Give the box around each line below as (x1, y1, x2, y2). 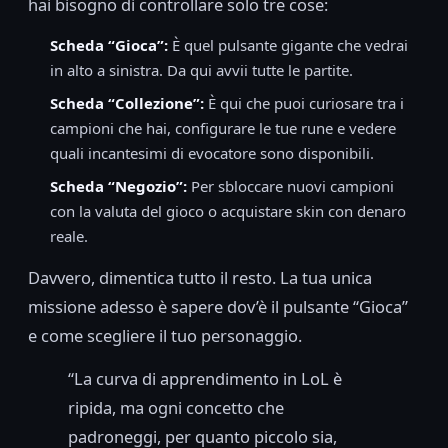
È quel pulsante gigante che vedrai (168, 34, 408, 55)
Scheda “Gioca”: (50, 34, 168, 55)
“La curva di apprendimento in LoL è (68, 367, 342, 391)
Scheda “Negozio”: (50, 175, 187, 196)
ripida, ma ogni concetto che (68, 396, 284, 420)
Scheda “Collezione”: (50, 92, 204, 113)
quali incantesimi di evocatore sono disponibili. (50, 142, 374, 163)
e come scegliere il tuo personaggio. (28, 323, 302, 347)
